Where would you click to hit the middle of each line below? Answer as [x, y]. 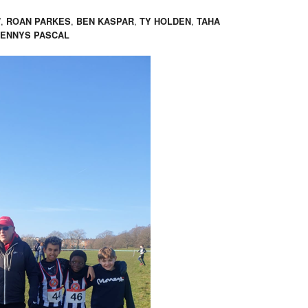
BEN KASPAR [105, 22]
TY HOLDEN [165, 22]
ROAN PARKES [38, 22]
